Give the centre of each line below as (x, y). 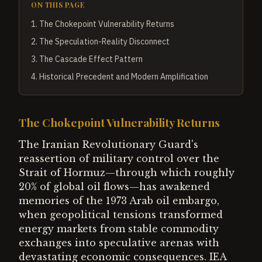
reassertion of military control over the (119, 158)
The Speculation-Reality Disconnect (104, 42)
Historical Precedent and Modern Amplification (124, 77)
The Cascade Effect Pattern (91, 59)
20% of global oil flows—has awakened (114, 187)
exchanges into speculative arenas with (119, 243)
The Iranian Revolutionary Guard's (108, 144)
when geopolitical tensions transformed (121, 215)
